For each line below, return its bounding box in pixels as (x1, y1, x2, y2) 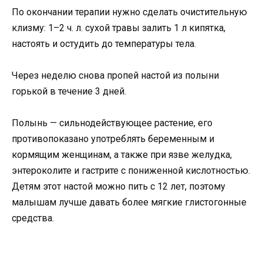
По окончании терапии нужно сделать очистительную (12, 6, 247, 18)
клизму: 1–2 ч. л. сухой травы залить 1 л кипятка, (12, 22, 225, 33)
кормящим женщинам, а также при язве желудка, (12, 149, 232, 161)
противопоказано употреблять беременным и (12, 133, 214, 145)
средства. (12, 213, 54, 224)
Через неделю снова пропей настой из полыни (12, 69, 219, 81)
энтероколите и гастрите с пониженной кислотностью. (12, 165, 250, 177)
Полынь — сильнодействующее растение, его (12, 117, 213, 129)
